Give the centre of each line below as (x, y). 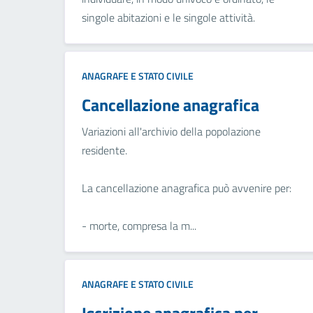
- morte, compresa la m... (139, 226)
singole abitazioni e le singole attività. (168, 18)
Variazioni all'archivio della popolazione (171, 132)
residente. (104, 151)
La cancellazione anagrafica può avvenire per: (187, 188)
